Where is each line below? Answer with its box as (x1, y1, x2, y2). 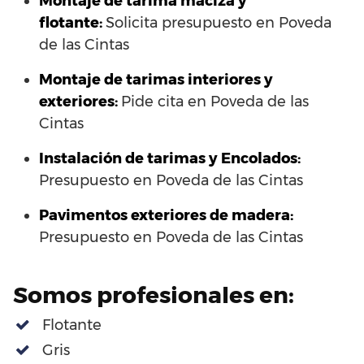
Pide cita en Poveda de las (121, 93, 309, 111)
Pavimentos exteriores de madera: (39, 206, 293, 225)
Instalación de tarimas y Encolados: (39, 149, 301, 168)
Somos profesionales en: (13, 281, 294, 310)
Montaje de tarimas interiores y (39, 71, 273, 89)
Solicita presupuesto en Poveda (106, 14, 331, 32)
